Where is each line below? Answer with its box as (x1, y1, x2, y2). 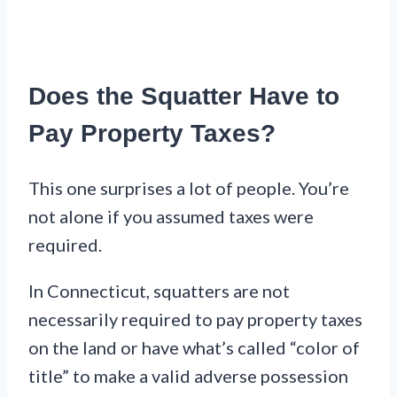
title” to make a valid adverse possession (28, 364, 348, 386)
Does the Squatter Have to (28, 82, 339, 111)
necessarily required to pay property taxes (28, 307, 362, 330)
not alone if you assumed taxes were (28, 205, 314, 227)
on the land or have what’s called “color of (28, 336, 360, 358)
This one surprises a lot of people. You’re (28, 176, 349, 198)
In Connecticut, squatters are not (28, 279, 290, 301)
